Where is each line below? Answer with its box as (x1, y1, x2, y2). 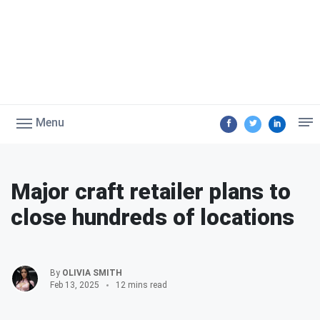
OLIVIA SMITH (62, 267, 122, 278)
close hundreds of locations (11, 204, 294, 231)
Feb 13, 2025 (50, 279, 99, 290)
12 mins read (116, 279, 167, 290)
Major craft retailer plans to (11, 178, 291, 205)
